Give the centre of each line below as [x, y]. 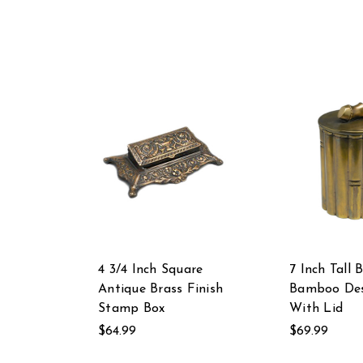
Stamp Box [132, 309]
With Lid [316, 309]
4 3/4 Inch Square [151, 270]
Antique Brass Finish [160, 290]
